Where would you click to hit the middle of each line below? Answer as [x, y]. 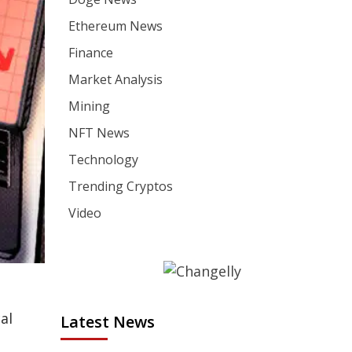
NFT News [99, 132]
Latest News [108, 322]
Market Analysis [116, 79]
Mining [90, 106]
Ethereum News [116, 26]
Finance [91, 52]
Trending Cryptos [121, 186]
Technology [104, 159]
